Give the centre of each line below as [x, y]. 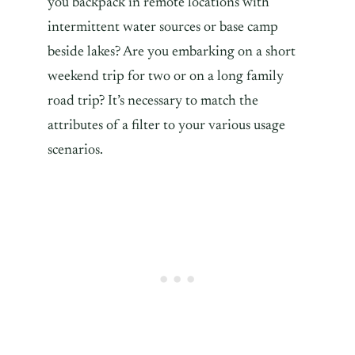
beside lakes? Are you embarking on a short [172, 52]
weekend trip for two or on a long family [166, 76]
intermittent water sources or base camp [163, 27]
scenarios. [77, 150]
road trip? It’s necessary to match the [153, 101]
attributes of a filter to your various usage [166, 126]
